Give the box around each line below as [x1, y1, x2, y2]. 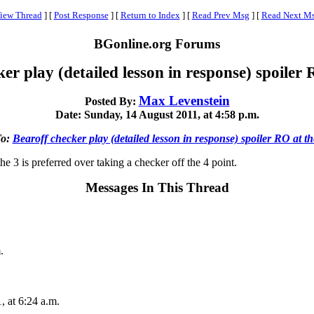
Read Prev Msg [191, 10, 250, 20]
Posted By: [84, 95, 139, 107]
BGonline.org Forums [94, 36, 220, 51]
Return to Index [120, 10, 180, 20]
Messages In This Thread [85, 180, 229, 195]
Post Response [53, 10, 109, 20]
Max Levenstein [138, 93, 230, 108]
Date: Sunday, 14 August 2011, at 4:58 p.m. [55, 109, 259, 121]
